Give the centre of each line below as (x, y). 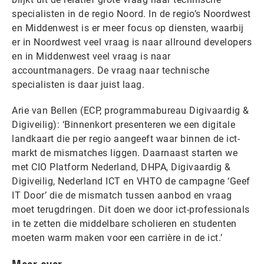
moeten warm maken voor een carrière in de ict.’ (117, 238)
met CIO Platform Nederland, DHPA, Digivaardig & (121, 167)
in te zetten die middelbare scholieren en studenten (124, 224)
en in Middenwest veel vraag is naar (91, 56)
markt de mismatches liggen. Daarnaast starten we (125, 153)
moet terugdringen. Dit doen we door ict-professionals (131, 209)
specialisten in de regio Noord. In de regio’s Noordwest (131, 14)
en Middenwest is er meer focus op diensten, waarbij (128, 28)
